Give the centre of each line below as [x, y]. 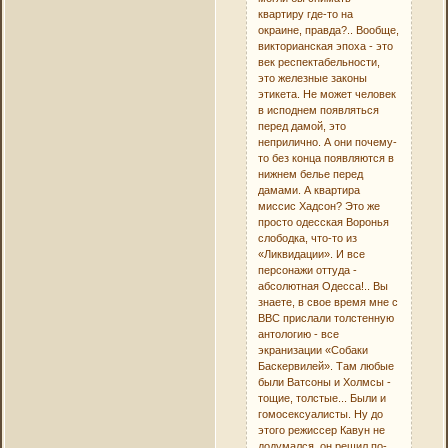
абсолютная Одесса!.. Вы [323, 285]
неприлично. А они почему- [328, 141]
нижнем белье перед [311, 173]
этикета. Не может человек [327, 93]
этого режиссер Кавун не [322, 429]
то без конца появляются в [326, 157]
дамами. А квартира [309, 189]
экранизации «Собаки [313, 349]
